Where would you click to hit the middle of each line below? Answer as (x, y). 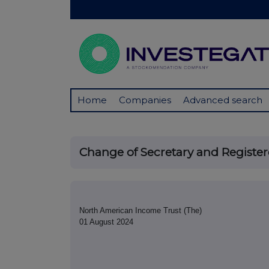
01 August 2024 (106, 222)
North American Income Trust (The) (141, 211)
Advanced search (223, 100)
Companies (145, 100)
